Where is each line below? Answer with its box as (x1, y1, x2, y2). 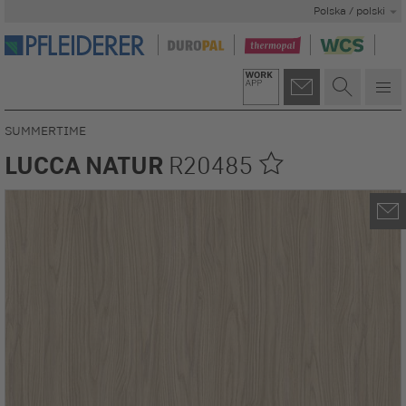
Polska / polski (314, 5, 385, 17)
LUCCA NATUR (5, 151, 169, 179)
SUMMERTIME (5, 123, 86, 138)
